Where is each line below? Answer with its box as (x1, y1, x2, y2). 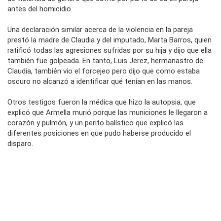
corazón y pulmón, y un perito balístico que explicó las (7, 118, 184, 127)
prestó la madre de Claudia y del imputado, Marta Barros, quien (7, 35, 212, 44)
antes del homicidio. (7, 4, 73, 13)
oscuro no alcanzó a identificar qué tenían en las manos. (7, 76, 192, 86)
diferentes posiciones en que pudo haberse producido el (7, 128, 191, 138)
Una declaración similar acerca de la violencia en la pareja (7, 25, 193, 34)
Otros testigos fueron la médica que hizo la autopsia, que (7, 97, 196, 107)
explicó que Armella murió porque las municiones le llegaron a (7, 108, 208, 117)
